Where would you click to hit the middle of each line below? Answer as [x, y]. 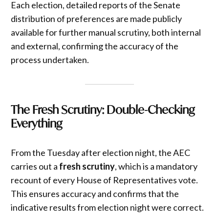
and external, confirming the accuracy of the [95, 46]
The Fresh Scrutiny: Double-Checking [103, 109]
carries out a [35, 166]
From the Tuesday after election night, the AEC [101, 152]
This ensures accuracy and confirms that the [95, 193]
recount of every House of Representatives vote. [105, 180]
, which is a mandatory [156, 166]
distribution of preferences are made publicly [97, 18]
